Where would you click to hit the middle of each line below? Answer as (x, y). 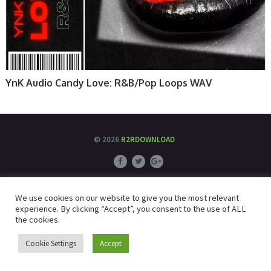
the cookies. (38, 220)
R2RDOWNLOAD (148, 139)
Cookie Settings (51, 243)
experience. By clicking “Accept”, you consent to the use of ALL (131, 209)
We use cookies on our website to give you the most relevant (127, 198)
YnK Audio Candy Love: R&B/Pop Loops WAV (108, 83)
